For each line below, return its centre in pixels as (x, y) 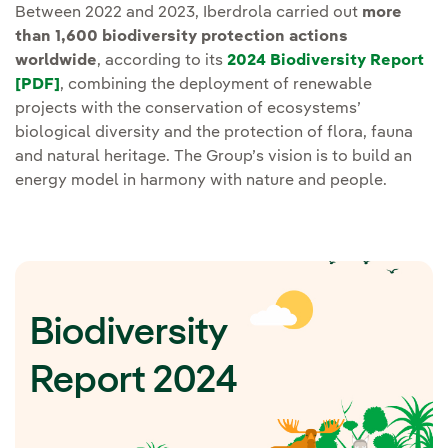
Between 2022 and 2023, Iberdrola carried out (188, 12)
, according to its (162, 60)
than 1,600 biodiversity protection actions (181, 36)
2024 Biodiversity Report (325, 60)
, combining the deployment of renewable (216, 84)
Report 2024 (134, 381)
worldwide (56, 60)
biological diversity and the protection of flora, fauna (214, 132)
